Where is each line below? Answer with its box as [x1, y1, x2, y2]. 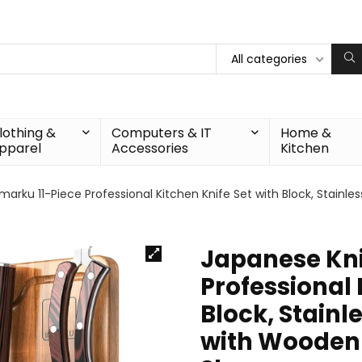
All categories [231, 51, 307, 67]
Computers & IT [112, 124, 213, 142]
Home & [280, 124, 331, 142]
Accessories [112, 139, 189, 158]
